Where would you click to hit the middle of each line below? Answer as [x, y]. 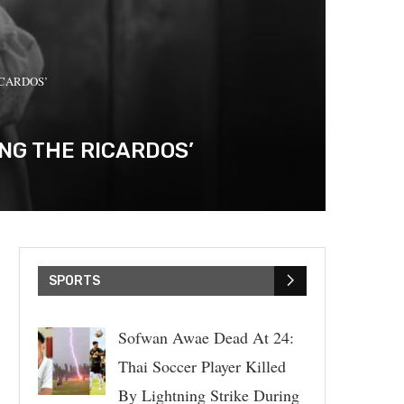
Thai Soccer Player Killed [202, 366]
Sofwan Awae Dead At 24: [206, 337]
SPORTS [74, 280]
